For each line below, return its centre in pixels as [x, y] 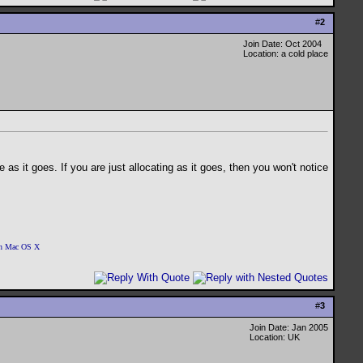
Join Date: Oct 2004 [282, 44]
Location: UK [275, 337]
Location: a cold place [286, 53]
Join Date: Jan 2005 [289, 327]
